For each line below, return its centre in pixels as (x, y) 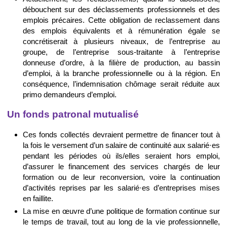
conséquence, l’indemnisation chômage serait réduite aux (121, 84)
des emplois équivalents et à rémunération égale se (121, 30)
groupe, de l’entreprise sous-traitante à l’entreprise (121, 52)
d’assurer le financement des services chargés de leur (121, 167)
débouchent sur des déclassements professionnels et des (121, 9)
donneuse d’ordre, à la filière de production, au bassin (121, 62)
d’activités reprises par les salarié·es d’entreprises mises (121, 188)
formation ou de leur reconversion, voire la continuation (121, 177)
